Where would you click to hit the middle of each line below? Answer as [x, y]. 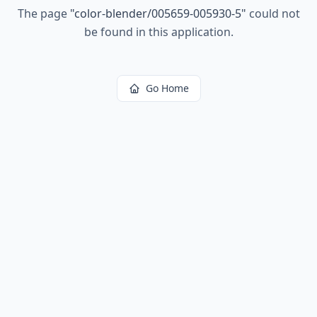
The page [44, 13]
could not [273, 13]
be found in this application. [158, 32]
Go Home [167, 88]
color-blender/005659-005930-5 [157, 13]
